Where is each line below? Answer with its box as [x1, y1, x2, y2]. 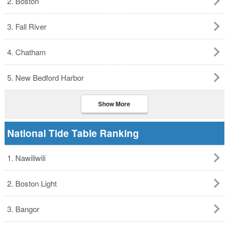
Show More [98, 99, 131, 108]
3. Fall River [7, 21, 47, 32]
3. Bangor [7, 203, 39, 214]
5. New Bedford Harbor [7, 72, 84, 83]
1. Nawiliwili [7, 152, 45, 163]
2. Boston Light [7, 178, 57, 189]
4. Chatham [7, 47, 46, 57]
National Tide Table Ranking [7, 126, 139, 140]
